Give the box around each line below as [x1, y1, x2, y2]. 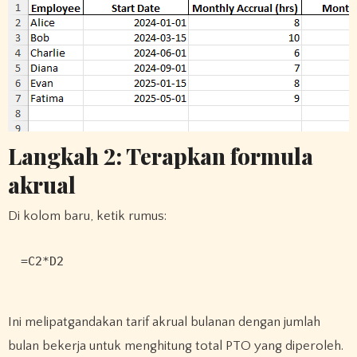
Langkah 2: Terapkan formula [7, 140, 313, 171]
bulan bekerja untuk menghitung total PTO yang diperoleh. [7, 338, 343, 353]
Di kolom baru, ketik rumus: [7, 209, 167, 224]
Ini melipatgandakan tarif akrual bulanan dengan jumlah [7, 314, 320, 329]
